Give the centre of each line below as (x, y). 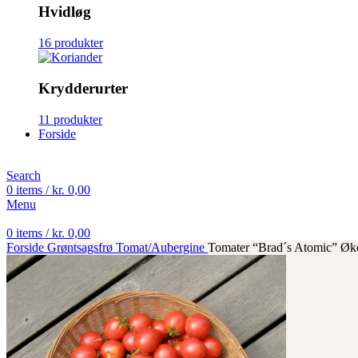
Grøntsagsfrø (82, 247)
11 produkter (70, 119)
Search (24, 175)
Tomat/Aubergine (162, 247)
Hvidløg (65, 12)
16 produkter (71, 43)
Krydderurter (83, 88)
